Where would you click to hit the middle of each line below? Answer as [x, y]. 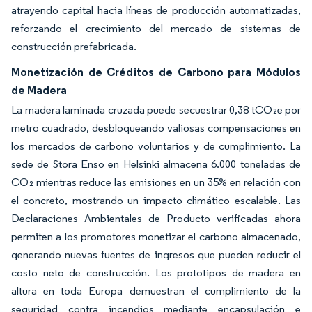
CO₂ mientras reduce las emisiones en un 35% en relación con [156, 182]
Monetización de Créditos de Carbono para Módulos [156, 72]
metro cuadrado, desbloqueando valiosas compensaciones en [156, 128]
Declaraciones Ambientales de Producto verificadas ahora [156, 218]
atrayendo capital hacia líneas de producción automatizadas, [156, 10]
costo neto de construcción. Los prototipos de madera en [156, 273]
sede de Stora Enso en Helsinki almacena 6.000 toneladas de [156, 164]
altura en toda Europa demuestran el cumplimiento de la [156, 291]
